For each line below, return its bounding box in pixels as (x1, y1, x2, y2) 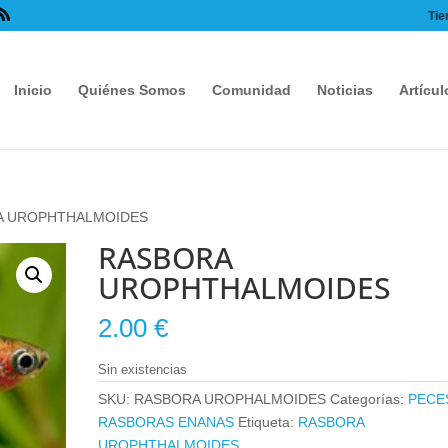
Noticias (317, 82, 373, 98)
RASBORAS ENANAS (98, 414, 235, 430)
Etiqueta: (238, 414, 299, 430)
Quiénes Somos (78, 82, 186, 98)
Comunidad (212, 82, 291, 98)
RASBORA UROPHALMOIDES (134, 391, 327, 407)
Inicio (14, 82, 52, 98)
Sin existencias (98, 362, 188, 377)
